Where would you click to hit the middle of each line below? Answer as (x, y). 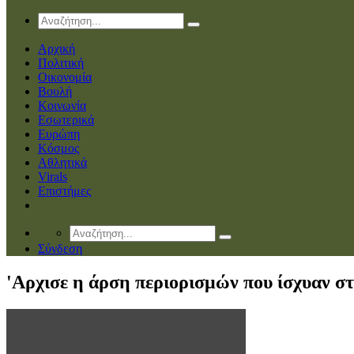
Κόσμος (58, 148)
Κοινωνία (62, 105)
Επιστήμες (64, 190)
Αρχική (56, 48)
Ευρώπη (59, 134)
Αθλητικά (62, 162)
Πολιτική (61, 62)
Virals (53, 176)
